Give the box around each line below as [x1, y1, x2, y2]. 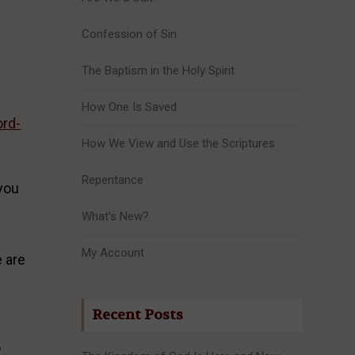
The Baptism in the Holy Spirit [81, 63, 235, 78]
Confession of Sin [81, 27, 177, 42]
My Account [81, 246, 144, 261]
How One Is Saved [81, 100, 177, 115]
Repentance [81, 173, 143, 188]
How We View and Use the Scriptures [81, 136, 275, 151]
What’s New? [81, 209, 149, 224]
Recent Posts [91, 306, 183, 325]
